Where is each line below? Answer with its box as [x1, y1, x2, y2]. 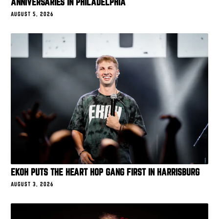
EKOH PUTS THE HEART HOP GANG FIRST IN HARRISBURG [11, 167, 200, 178]
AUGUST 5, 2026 [11, 10, 54, 17]
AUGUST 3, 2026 [11, 181, 54, 188]
